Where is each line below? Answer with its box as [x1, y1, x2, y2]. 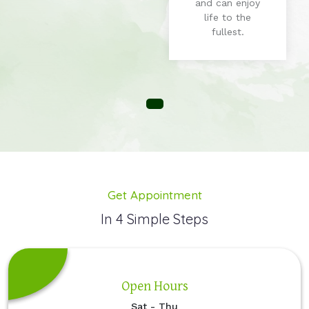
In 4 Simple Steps [101, 210, 208, 228]
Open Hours [121, 275, 188, 295]
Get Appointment [107, 188, 202, 203]
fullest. [211, 26, 244, 38]
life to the [204, 12, 251, 23]
